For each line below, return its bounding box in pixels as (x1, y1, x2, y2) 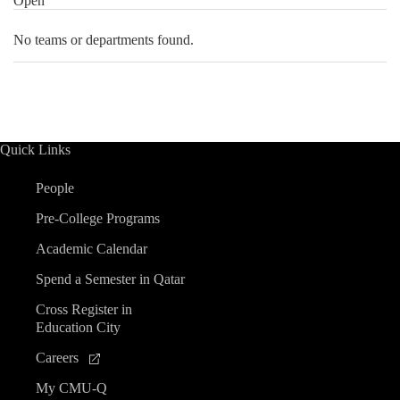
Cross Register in (36, 302, 132, 317)
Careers (36, 350, 82, 365)
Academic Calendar (36, 241, 147, 256)
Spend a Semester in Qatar (36, 271, 185, 287)
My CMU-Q (36, 380, 107, 396)
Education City (36, 320, 121, 335)
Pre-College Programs (36, 211, 160, 226)
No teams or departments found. (13, 32, 194, 47)
